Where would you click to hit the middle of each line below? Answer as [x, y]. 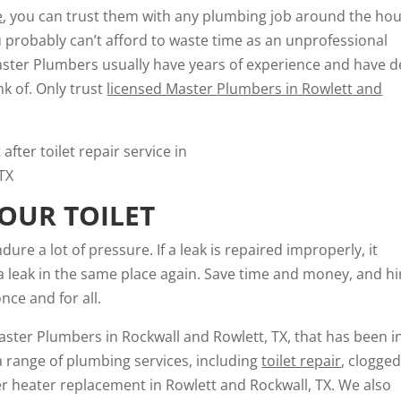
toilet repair [302, 361]
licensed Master [162, 89]
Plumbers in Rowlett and [300, 89]
